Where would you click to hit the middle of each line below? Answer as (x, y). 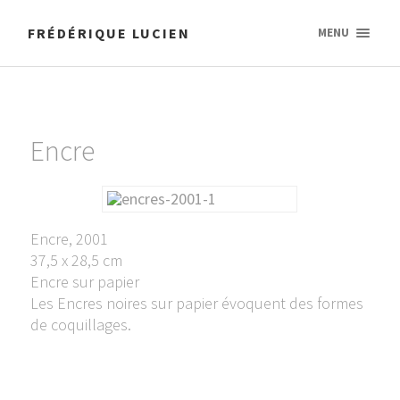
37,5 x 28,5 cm (76, 260)
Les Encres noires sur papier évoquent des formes (196, 303)
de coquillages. (80, 325)
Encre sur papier (84, 282)
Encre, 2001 (69, 239)
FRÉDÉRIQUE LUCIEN (109, 33)
